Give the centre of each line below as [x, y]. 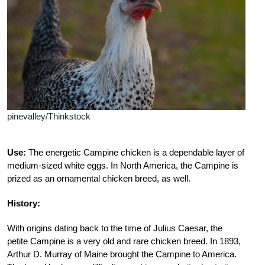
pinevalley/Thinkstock [49, 116]
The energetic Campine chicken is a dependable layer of [135, 152]
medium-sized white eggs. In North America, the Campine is [123, 165]
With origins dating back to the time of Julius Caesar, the [115, 228]
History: [24, 203]
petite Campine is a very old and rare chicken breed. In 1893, [124, 241]
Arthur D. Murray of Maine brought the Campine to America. [122, 254]
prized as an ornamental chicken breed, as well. [99, 178]
